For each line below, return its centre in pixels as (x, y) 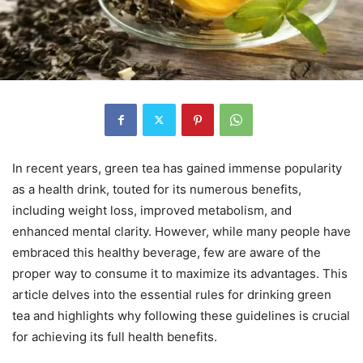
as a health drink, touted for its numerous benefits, (157, 189)
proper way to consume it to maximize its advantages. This (180, 273)
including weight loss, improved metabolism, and (152, 210)
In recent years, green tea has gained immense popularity (177, 168)
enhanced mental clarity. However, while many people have (181, 231)
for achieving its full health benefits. (115, 336)
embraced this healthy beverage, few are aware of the (167, 252)
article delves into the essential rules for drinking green (172, 294)
